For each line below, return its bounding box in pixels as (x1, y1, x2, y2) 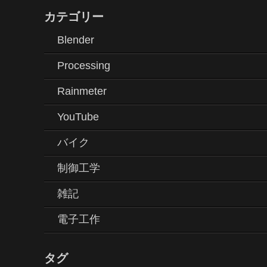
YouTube (57, 111, 99, 123)
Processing (57, 60, 110, 72)
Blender (57, 34, 94, 46)
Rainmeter (57, 85, 107, 98)
